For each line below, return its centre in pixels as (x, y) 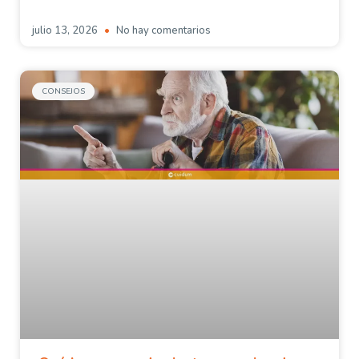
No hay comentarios (162, 30)
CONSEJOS (63, 91)
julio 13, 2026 (66, 30)
